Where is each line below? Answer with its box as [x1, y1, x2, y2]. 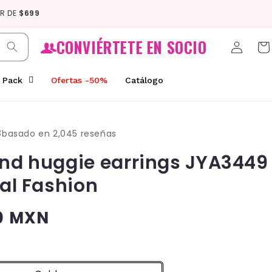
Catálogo [125, 75, 163, 86]
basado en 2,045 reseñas [2, 127, 117, 140]
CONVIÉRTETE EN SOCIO [56, 36, 207, 59]
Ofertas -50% [51, 75, 107, 86]
